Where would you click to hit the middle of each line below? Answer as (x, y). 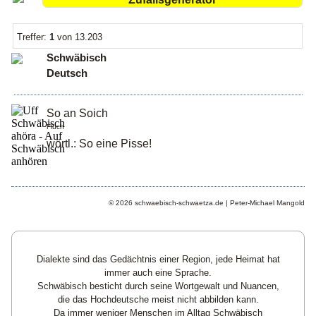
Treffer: (34, 37)
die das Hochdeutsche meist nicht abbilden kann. (158, 299)
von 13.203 (79, 37)
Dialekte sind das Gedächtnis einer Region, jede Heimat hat (158, 259)
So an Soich (78, 113)
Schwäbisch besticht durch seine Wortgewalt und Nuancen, (158, 286)
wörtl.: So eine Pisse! (99, 143)
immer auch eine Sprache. (158, 272)
